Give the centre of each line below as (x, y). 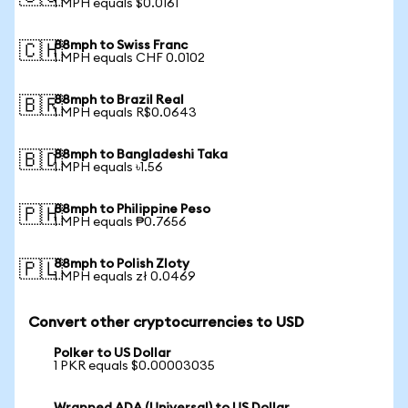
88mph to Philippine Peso (132, 209)
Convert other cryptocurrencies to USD (166, 322)
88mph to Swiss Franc (121, 46)
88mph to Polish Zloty (122, 264)
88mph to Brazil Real (119, 100)
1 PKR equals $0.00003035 (134, 366)
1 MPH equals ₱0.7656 (120, 222)
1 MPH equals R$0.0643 (125, 113)
